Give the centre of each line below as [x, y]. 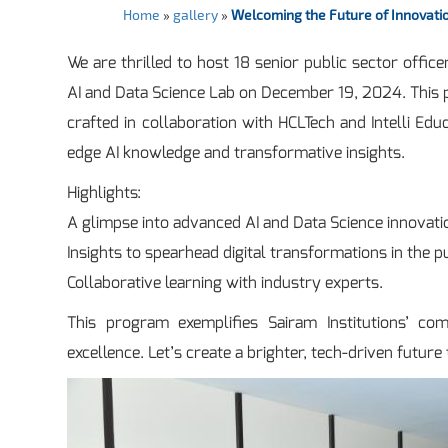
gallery [195, 14]
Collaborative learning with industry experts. [225, 282]
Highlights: [104, 192]
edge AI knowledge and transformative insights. [236, 152]
